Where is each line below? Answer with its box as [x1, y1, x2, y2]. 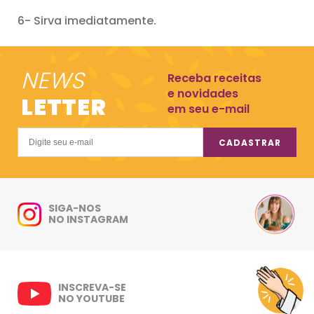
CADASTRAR [219, 137, 282, 149]
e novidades [168, 86, 238, 102]
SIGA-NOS [48, 201, 101, 215]
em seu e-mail [168, 101, 250, 117]
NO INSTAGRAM [48, 212, 128, 226]
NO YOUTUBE [58, 292, 125, 306]
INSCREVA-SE [58, 280, 127, 294]
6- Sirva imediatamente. [18, 13, 156, 29]
